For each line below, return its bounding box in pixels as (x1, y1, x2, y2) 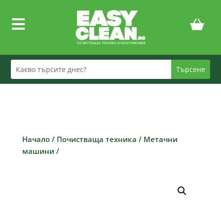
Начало (22, 134, 50, 144)
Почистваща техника (56, 134, 137, 144)
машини (22, 146, 54, 156)
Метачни (143, 134, 178, 144)
